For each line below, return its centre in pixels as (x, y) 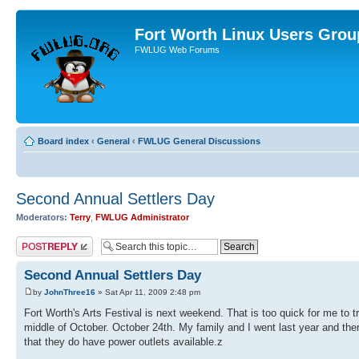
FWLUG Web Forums (177, 50)
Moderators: (42, 217)
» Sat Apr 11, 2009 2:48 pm (148, 292)
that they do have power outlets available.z (123, 341)
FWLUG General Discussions (199, 141)
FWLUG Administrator (142, 217)
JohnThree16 (70, 292)
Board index (63, 141)
